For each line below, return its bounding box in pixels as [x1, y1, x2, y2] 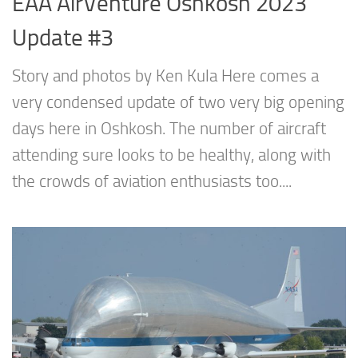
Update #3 [12, 24, 113, 52]
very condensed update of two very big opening [12, 93, 344, 113]
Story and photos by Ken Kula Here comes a [12, 66, 319, 86]
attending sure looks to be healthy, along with [12, 145, 331, 165]
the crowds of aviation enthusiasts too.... [12, 172, 292, 192]
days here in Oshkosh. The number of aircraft [12, 119, 326, 139]
